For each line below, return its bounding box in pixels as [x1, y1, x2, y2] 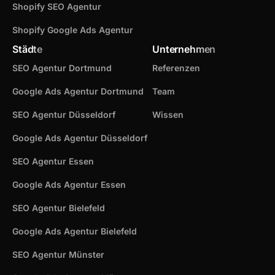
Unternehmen [152, 42, 216, 55]
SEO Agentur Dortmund [12, 62, 112, 73]
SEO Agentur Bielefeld [12, 202, 105, 213]
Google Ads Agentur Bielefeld [12, 225, 137, 236]
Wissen [152, 109, 184, 120]
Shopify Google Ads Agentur [12, 24, 133, 35]
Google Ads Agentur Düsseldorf [12, 132, 147, 143]
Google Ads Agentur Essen [12, 179, 126, 190]
